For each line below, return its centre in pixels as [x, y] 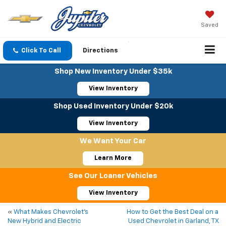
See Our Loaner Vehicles [113, 176]
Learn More [113, 158]
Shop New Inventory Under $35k [113, 72]
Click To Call [41, 51]
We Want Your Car [113, 141]
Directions [100, 51]
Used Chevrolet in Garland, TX [173, 221]
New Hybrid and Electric [44, 221]
